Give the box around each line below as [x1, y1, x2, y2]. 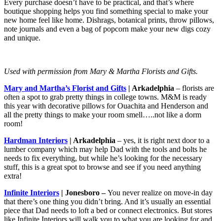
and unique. [4, 34, 40, 42]
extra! [4, 172, 22, 181]
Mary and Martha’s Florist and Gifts [4, 84, 126, 93]
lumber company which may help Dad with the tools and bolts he [4, 145, 207, 154]
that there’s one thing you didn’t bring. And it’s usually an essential [4, 197, 211, 206]
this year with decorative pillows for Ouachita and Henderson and [4, 102, 208, 110]
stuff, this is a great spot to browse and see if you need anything [4, 163, 201, 172]
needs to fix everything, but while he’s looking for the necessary [4, 154, 202, 163]
